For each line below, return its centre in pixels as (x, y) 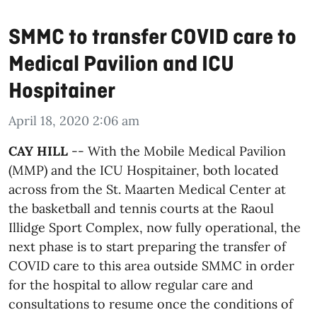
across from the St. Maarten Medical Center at (147, 189)
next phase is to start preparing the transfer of (147, 246)
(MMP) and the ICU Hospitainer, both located (144, 170)
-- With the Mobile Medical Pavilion (177, 151)
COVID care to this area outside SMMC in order (151, 265)
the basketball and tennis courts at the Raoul (141, 208)
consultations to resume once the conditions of (151, 304)
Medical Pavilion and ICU (121, 65)
